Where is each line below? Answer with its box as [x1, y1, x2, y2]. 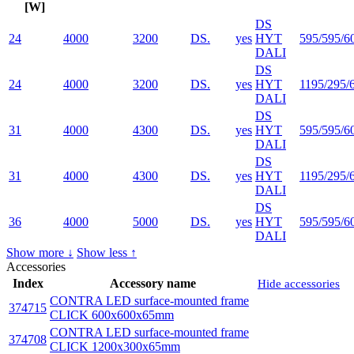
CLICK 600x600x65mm [50, 308, 174, 322]
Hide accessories [258, 277, 340, 291]
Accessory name [109, 277, 196, 291]
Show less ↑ [77, 246, 137, 260]
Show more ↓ [6, 246, 73, 260]
